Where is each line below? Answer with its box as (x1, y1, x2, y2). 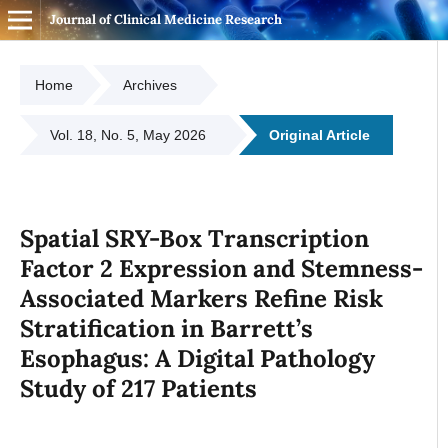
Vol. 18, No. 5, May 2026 (49, 127, 206, 144)
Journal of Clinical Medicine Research (49, 11, 282, 28)
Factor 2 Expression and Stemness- (19, 252, 423, 284)
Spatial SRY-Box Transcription (19, 222, 369, 254)
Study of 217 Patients (19, 372, 257, 404)
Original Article (268, 127, 370, 144)
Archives (122, 77, 177, 94)
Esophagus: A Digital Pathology (19, 342, 375, 374)
